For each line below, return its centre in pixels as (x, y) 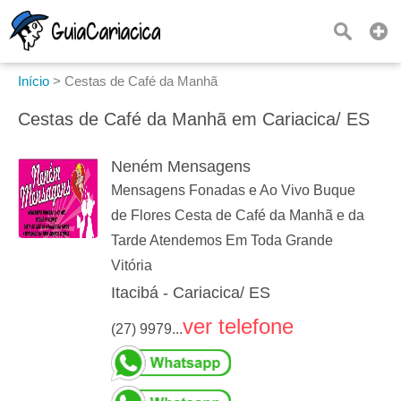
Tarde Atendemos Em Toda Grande (222, 241)
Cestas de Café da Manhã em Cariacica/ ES (194, 119)
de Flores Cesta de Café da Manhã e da (238, 216)
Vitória (132, 266)
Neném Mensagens (181, 167)
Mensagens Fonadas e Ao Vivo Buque (233, 191)
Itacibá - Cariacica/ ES (191, 293)
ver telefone (238, 327)
